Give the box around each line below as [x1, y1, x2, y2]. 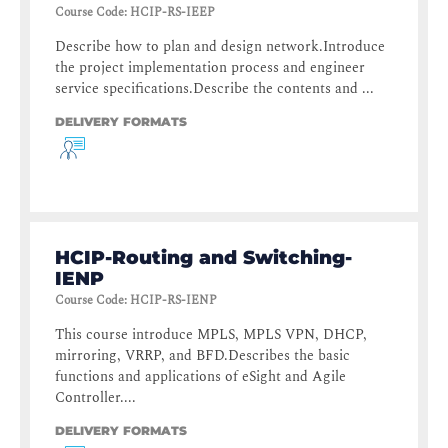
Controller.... [55, 387, 136, 409]
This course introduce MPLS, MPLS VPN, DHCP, [55, 324, 367, 346]
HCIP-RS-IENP [130, 291, 217, 311]
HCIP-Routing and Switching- [55, 246, 352, 270]
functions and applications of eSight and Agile [55, 366, 346, 388]
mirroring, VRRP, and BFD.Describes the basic [55, 345, 350, 367]
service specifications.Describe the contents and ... [55, 78, 374, 100]
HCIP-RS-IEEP [130, 3, 215, 23]
